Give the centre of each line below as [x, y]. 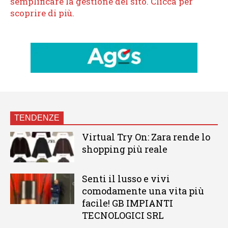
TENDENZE [37, 118]
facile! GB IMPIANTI [127, 203]
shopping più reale [124, 149]
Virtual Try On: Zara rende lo [146, 137]
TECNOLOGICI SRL [123, 216]
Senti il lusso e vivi [126, 179]
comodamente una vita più [143, 191]
